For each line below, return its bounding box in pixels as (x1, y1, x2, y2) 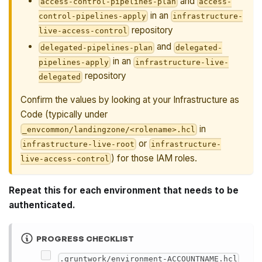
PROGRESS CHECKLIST (36, 233, 134, 243)
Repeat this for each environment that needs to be (9, 184, 239, 196)
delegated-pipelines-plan (40, 43, 153, 52)
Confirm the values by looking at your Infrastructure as (20, 94, 240, 105)
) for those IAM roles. (111, 152, 198, 164)
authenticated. (9, 199, 76, 211)
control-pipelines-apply (38, 11, 146, 20)
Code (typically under (20, 108, 108, 120)
